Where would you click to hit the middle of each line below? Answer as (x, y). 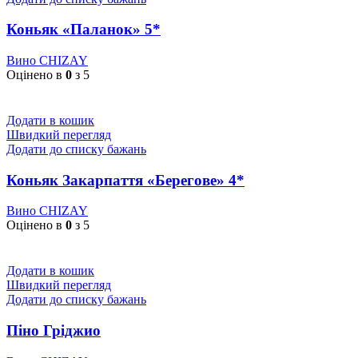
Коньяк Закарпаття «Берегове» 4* (125, 180)
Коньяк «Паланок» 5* (84, 30)
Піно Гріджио (54, 331)
